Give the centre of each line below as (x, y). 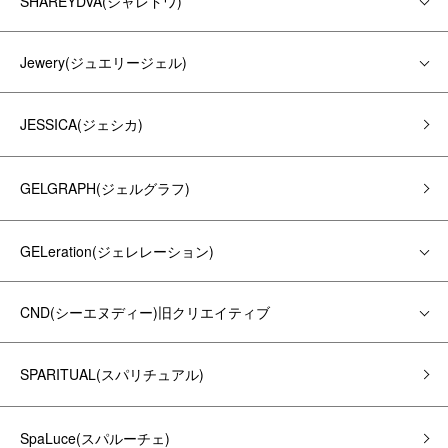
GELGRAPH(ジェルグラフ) (105, 188)
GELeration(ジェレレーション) (117, 251)
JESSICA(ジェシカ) (81, 124)
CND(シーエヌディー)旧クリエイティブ (145, 312)
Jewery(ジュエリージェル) (103, 62)
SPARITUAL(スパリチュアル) (112, 374)
